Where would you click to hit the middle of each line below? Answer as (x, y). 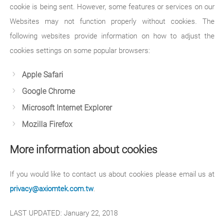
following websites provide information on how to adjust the (112, 36)
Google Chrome (48, 91)
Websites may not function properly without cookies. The (112, 21)
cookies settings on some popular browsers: (80, 51)
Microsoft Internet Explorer (67, 108)
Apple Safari (43, 75)
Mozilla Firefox (47, 125)
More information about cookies (83, 149)
